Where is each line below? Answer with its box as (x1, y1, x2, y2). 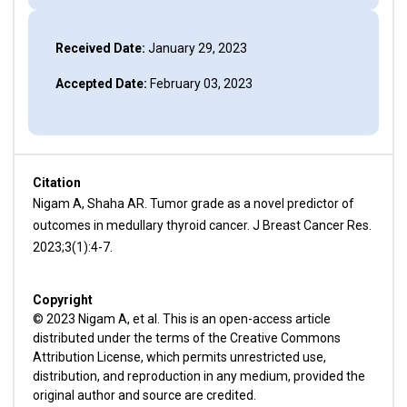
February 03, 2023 (146, 76, 253, 91)
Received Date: (55, 41, 145, 55)
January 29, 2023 (144, 41, 247, 55)
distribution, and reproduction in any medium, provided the (32, 369, 365, 383)
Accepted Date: (55, 76, 147, 91)
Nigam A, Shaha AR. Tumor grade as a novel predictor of (32, 196, 354, 211)
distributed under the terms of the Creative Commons (32, 331, 341, 345)
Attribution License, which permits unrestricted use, (32, 350, 326, 364)
